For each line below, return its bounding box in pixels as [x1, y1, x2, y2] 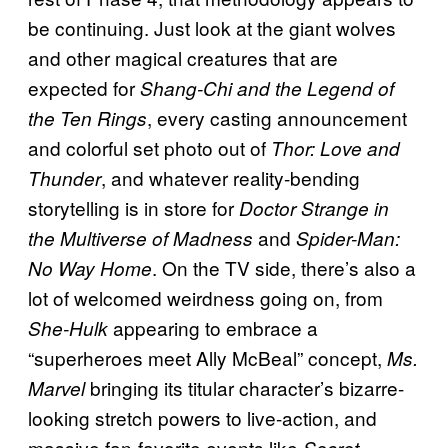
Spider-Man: [296, 224, 400, 251]
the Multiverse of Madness [28, 224, 253, 251]
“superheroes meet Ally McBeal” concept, [28, 343, 382, 371]
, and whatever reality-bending [101, 163, 360, 191]
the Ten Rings [28, 104, 147, 131]
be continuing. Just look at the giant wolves [28, 13, 396, 41]
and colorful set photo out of [28, 133, 271, 161]
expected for [28, 73, 140, 101]
